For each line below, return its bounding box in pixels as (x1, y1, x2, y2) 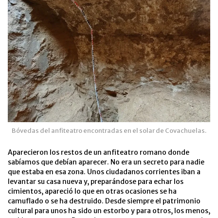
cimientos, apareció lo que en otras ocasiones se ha (8, 186, 177, 196)
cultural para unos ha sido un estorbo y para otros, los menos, (8, 206, 210, 215)
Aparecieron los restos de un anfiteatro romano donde (8, 147, 189, 157)
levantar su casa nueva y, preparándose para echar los (8, 177, 183, 186)
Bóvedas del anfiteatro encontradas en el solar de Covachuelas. (12, 126, 206, 135)
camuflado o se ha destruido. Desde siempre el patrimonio (8, 196, 200, 205)
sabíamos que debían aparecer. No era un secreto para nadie (8, 157, 204, 166)
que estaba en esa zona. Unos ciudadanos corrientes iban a (8, 167, 200, 176)
